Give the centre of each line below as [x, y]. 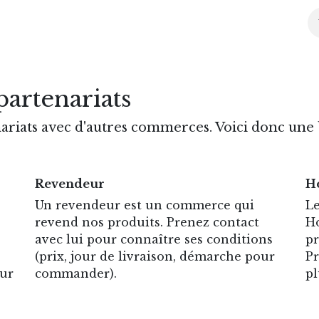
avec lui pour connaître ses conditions [154, 239]
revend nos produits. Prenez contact [147, 222]
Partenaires [243, 23]
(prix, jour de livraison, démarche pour [155, 256]
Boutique [45, 23]
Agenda [173, 23]
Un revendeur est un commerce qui [145, 205]
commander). [78, 273]
